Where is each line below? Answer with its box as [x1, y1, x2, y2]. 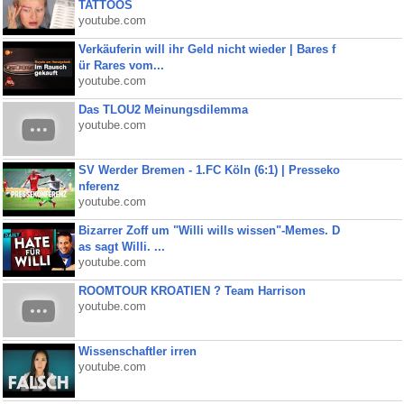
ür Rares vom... [78, 59, 164, 72]
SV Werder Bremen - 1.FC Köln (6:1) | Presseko [78, 163, 340, 177]
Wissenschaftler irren [78, 344, 197, 358]
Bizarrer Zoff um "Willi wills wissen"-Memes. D [78, 224, 340, 237]
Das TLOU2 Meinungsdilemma [78, 103, 248, 116]
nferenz [78, 179, 120, 193]
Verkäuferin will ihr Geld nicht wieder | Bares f [78, 42, 335, 56]
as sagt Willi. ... [78, 240, 165, 253]
